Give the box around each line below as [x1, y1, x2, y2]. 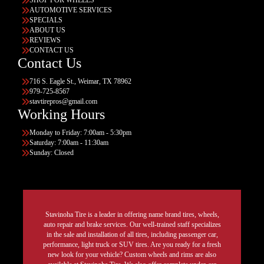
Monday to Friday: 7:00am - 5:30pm [29, 128, 131, 137]
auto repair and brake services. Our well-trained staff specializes [43, 220, 221, 229]
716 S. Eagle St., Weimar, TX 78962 [29, 77, 131, 85]
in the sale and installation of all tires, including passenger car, [46, 230, 218, 239]
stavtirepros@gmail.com [29, 97, 97, 105]
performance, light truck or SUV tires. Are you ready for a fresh [43, 240, 221, 249]
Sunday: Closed [29, 148, 74, 157]
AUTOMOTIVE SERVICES [29, 5, 112, 14]
